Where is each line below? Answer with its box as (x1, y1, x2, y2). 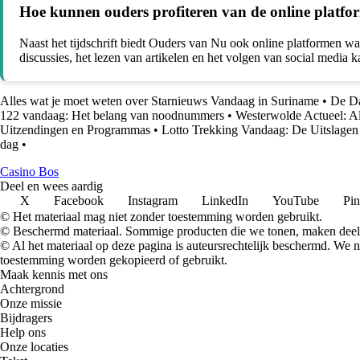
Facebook (54, 193, 104, 207)
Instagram (128, 193, 178, 207)
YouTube (272, 193, 319, 207)
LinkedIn (202, 193, 248, 207)
